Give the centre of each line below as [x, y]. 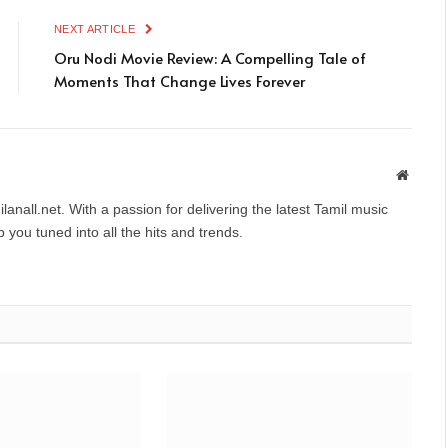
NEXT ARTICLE [96, 29]
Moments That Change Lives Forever [179, 81]
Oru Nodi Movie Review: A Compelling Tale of [210, 58]
